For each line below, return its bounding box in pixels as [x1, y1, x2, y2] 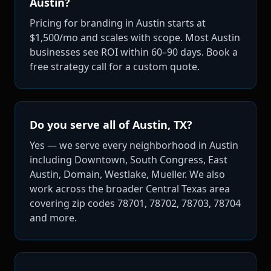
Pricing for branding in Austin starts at [30, 16, 206, 30]
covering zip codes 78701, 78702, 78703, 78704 [30, 196, 241, 210]
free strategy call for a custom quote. [30, 59, 200, 73]
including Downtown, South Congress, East [30, 152, 227, 166]
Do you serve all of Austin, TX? [30, 117, 192, 132]
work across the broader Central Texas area [30, 181, 230, 195]
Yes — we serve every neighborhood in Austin [30, 138, 238, 152]
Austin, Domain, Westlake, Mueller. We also [30, 167, 225, 181]
